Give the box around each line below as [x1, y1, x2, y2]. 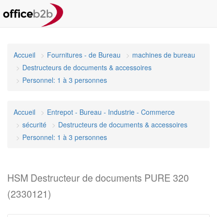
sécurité [22, 120, 46, 129]
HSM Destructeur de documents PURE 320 [7, 171, 189, 185]
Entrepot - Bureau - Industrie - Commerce [47, 107, 175, 117]
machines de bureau [132, 50, 195, 60]
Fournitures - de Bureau [47, 50, 121, 60]
